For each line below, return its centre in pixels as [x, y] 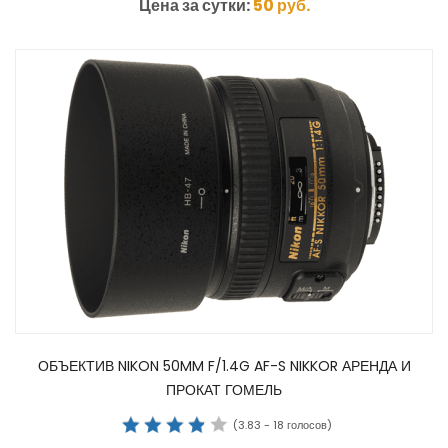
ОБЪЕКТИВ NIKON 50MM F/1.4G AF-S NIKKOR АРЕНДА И [224, 366]
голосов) [307, 424]
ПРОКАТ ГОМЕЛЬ [224, 390]
